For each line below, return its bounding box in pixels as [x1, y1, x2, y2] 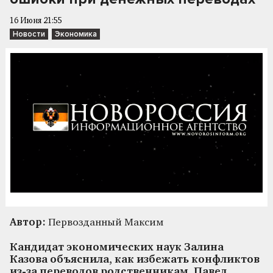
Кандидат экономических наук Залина [10, 242, 224, 253]
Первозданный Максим [46, 217, 163, 228]
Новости [13, 29, 45, 39]
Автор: [10, 217, 46, 228]
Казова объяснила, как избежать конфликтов [10, 254, 260, 265]
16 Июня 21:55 [10, 17, 62, 25]
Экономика [55, 29, 97, 39]
